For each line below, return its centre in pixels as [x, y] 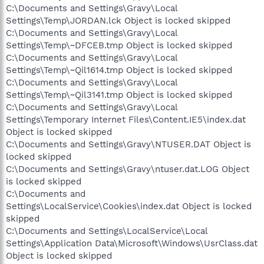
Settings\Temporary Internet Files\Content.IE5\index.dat [126, 120]
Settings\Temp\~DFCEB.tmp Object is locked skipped [119, 45]
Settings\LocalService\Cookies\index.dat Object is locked [129, 206]
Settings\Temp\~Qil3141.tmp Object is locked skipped [119, 95]
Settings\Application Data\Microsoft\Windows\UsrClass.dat [132, 243]
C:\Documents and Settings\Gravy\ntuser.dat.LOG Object [128, 169]
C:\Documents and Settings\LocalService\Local [107, 231]
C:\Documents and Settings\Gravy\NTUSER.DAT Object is [128, 144]
